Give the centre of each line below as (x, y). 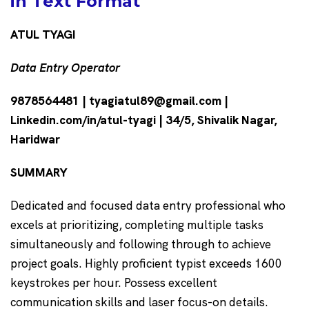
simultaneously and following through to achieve (141, 245)
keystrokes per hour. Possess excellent (114, 283)
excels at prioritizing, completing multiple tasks (137, 225)
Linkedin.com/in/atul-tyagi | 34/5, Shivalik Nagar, (144, 120)
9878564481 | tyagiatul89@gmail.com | (119, 101)
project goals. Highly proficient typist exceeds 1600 (146, 264)
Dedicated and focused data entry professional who (148, 206)
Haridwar (37, 140)
